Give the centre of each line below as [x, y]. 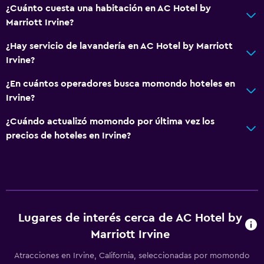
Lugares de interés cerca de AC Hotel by [130, 218]
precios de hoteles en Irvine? [68, 135]
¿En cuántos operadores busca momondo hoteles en [121, 83]
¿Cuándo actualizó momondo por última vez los [110, 121]
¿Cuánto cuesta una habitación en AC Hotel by [108, 8]
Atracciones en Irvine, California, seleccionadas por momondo [132, 255]
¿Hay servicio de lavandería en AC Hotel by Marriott [119, 46]
